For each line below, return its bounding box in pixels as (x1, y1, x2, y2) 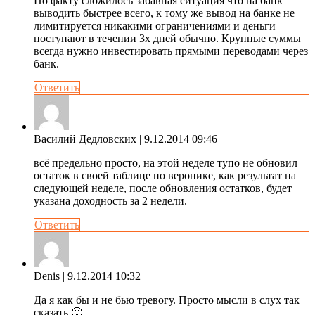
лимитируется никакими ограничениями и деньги (34, 19, 276, 32)
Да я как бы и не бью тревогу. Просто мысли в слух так (34, 293, 300, 306)
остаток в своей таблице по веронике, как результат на (34, 169, 296, 181)
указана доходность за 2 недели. (34, 194, 187, 207)
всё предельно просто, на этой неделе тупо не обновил (34, 156, 297, 169)
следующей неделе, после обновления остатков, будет (34, 181, 292, 194)
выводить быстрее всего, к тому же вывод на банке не (34, 6, 295, 19)
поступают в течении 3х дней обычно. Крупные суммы (34, 32, 301, 44)
